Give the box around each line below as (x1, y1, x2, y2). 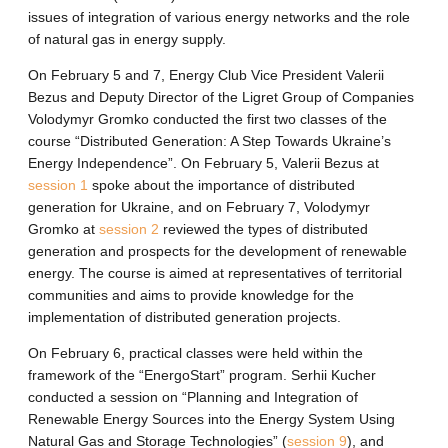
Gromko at (28, 221, 99, 238)
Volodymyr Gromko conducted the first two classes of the (28, 111, 387, 128)
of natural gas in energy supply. (28, 31, 226, 48)
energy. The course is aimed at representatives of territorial (28, 265, 402, 282)
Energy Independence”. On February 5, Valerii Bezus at (28, 155, 379, 172)
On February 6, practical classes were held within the (28, 345, 363, 362)
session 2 (99, 221, 159, 238)
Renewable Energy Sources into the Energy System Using (28, 411, 395, 428)
